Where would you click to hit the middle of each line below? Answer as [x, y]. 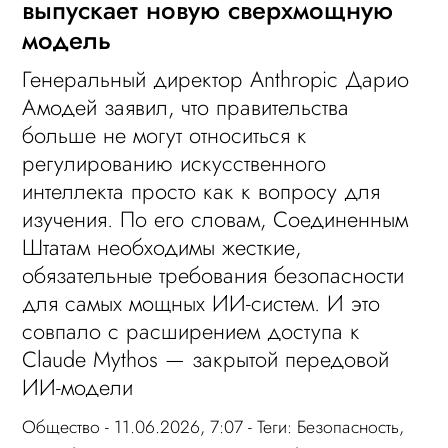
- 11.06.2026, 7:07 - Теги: [199, 426]
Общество [61, 426]
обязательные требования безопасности [213, 274]
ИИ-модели [78, 386]
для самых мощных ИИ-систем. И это [201, 302]
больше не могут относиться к [165, 134]
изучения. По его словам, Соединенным [215, 218]
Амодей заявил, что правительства [186, 106]
